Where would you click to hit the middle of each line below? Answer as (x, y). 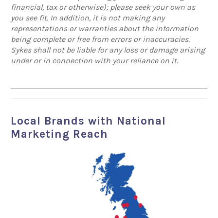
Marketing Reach (60, 134)
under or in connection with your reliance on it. (95, 61)
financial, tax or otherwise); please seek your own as (103, 7)
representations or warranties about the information (105, 29)
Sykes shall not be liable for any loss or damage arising (108, 50)
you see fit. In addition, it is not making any (88, 18)
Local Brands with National (89, 121)
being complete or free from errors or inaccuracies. (100, 39)
